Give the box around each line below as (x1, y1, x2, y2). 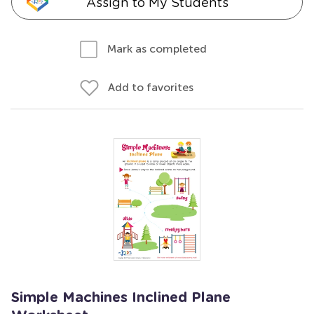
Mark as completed (107, 42, 207, 55)
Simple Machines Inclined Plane (11, 291, 231, 305)
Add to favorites (108, 81, 193, 94)
